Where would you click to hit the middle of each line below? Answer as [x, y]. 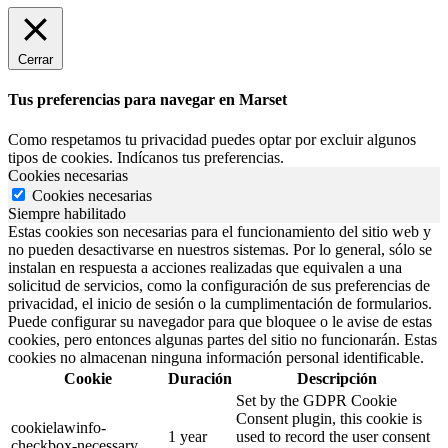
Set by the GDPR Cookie [316, 400]
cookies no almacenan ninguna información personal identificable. [216, 357]
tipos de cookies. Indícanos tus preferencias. [146, 157]
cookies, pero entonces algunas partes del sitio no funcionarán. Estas [222, 339]
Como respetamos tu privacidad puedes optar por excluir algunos [212, 139]
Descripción [336, 378]
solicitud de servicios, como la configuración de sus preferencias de [219, 285]
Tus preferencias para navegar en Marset [147, 100]
